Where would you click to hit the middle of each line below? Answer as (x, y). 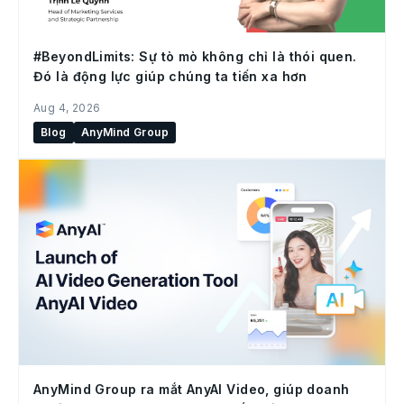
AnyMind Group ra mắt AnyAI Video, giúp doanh (192, 389)
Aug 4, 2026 (67, 107)
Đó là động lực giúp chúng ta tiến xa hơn (170, 76)
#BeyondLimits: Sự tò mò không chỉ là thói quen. (195, 56)
